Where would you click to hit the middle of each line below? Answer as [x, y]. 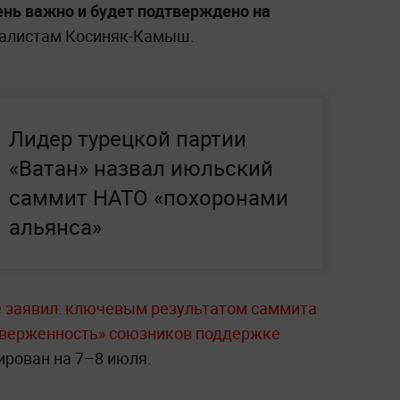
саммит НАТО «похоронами [149, 197]
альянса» [55, 227]
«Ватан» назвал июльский [141, 168]
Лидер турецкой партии [128, 138]
